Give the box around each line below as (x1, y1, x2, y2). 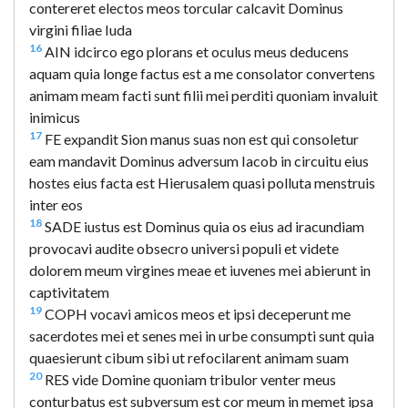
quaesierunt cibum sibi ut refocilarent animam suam (29, 348, 349, 366)
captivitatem (29, 282, 109, 301)
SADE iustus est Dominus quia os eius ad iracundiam (42, 217, 364, 235)
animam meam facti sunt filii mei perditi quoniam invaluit (29, 86, 378, 104)
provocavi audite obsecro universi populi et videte (29, 239, 339, 257)
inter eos (29, 195, 83, 213)
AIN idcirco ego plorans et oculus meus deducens (42, 42, 349, 60)
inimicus (29, 107, 80, 126)
